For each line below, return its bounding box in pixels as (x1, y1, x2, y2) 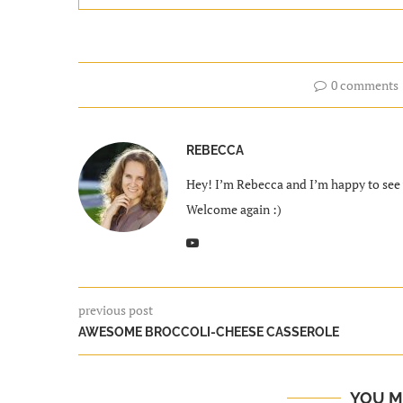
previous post (78, 300, 153, 318)
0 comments (331, 76, 399, 94)
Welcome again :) (186, 200, 282, 218)
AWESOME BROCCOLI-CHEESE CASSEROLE (78, 324, 339, 339)
